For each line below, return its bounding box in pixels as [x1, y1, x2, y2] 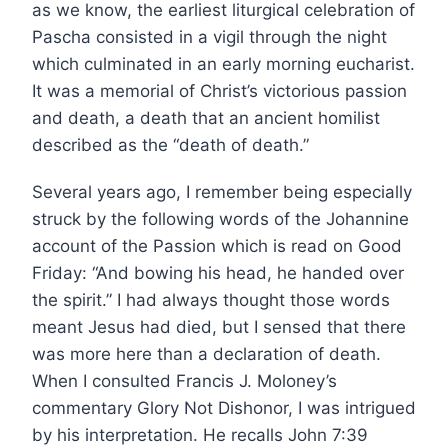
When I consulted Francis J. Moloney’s [32, 370, 337, 391]
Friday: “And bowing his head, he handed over [32, 262, 404, 283]
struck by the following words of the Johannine [32, 208, 409, 229]
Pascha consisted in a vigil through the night [32, 26, 387, 47]
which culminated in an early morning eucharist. [32, 53, 415, 74]
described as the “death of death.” [32, 134, 309, 155]
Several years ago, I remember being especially [32, 181, 412, 202]
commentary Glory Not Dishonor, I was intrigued [32, 397, 416, 418]
